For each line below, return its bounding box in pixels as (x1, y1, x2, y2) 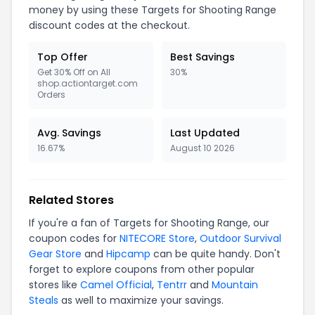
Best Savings (170, 50, 235, 64)
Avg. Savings (37, 126, 101, 140)
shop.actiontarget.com (37, 77, 138, 89)
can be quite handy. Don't (150, 247, 281, 261)
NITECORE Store (120, 231, 195, 245)
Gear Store (29, 247, 82, 261)
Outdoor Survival (200, 231, 281, 245)
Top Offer (37, 50, 88, 64)
